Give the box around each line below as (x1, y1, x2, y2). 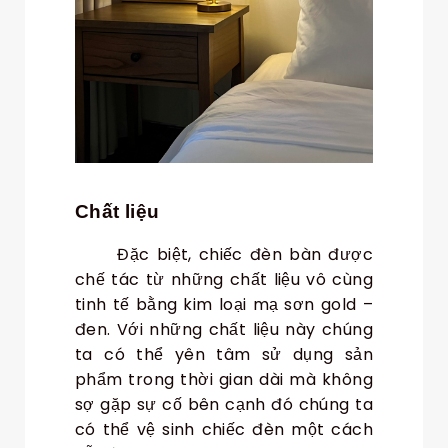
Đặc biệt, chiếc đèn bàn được (75, 243, 373, 267)
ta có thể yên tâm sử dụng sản (75, 343, 373, 367)
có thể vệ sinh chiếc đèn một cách (75, 418, 373, 442)
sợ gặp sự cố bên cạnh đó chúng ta (75, 393, 373, 417)
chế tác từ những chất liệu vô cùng (75, 268, 373, 292)
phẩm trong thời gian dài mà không (75, 368, 373, 392)
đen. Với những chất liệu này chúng (75, 318, 373, 342)
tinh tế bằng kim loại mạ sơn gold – (75, 293, 373, 317)
